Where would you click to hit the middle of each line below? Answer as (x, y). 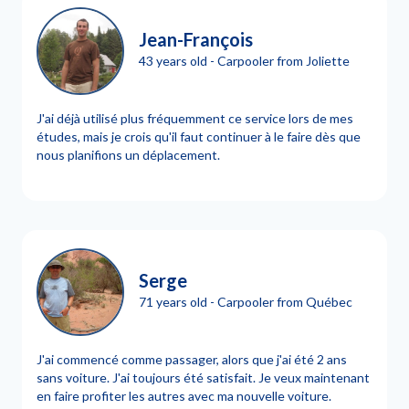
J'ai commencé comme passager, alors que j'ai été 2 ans (192, 359)
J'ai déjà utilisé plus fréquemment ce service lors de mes (195, 118)
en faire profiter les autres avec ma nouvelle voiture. (184, 396)
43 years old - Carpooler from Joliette (244, 60)
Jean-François (196, 39)
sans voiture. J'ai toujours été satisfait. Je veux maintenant (203, 378)
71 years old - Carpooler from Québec (246, 301)
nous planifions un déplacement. (128, 155)
